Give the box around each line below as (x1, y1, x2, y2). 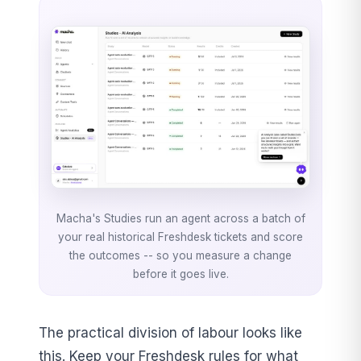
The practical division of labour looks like (39, 324, 302, 341)
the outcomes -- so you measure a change (69, 248, 292, 262)
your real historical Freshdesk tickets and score (58, 230, 303, 243)
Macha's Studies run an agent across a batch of (56, 211, 305, 225)
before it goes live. (132, 267, 229, 280)
